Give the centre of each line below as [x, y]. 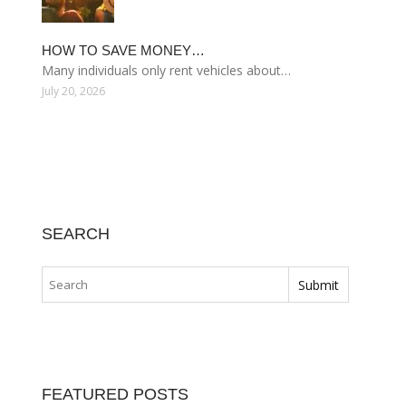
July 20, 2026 [73, 91]
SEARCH [76, 234]
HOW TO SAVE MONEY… [123, 50]
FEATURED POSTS [115, 394]
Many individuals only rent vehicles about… [166, 70]
